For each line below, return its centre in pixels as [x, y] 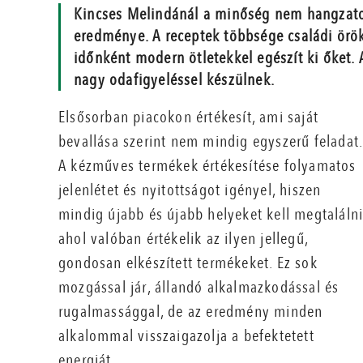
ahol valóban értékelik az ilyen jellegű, [183, 239]
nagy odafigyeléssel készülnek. [174, 80]
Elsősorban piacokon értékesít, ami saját [189, 117]
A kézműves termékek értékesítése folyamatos [207, 166]
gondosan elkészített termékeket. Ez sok [188, 263]
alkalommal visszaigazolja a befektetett [186, 336]
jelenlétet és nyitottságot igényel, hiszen [190, 190]
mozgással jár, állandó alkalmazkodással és [199, 288]
